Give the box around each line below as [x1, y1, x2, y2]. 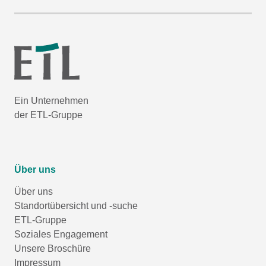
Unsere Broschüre [14, 243, 91, 254]
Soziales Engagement [14, 229, 107, 239]
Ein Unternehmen [14, 95, 88, 106]
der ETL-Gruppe [14, 109, 83, 120]
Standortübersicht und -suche [14, 200, 138, 211]
